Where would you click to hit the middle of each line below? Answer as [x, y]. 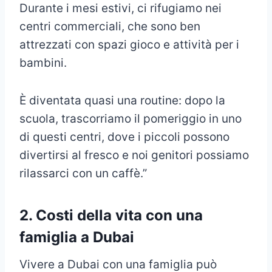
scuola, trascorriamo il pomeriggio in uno [131, 119]
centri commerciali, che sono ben [110, 27]
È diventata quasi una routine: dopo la [122, 101]
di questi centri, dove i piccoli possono [124, 137]
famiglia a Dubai [77, 237]
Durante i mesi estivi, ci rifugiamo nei [121, 8]
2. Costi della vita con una [111, 216]
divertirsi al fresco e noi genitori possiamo [134, 155]
